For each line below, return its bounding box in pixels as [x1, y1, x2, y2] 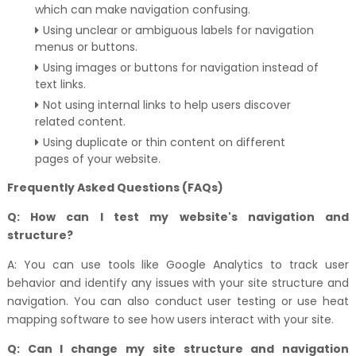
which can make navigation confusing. [34, 2, 250, 17]
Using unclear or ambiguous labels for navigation [42, 22, 314, 38]
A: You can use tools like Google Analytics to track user [6, 257, 350, 273]
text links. [34, 76, 86, 92]
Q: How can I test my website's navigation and [6, 209, 350, 225]
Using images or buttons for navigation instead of [42, 60, 319, 75]
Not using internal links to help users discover [42, 97, 291, 113]
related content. [34, 114, 126, 130]
